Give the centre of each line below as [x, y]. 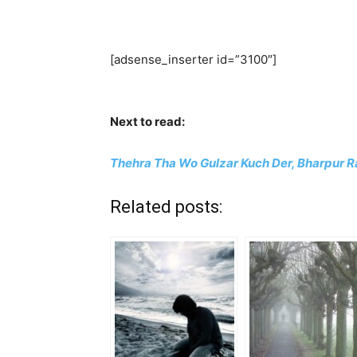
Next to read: [147, 122]
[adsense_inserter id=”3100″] [193, 59]
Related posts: [166, 207]
